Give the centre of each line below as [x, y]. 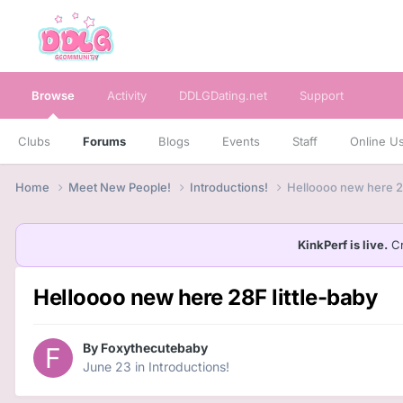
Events [241, 141]
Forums [104, 141]
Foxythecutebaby [154, 348]
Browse [53, 95]
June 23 [107, 367]
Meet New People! [121, 187]
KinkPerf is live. [343, 244]
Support [322, 95]
